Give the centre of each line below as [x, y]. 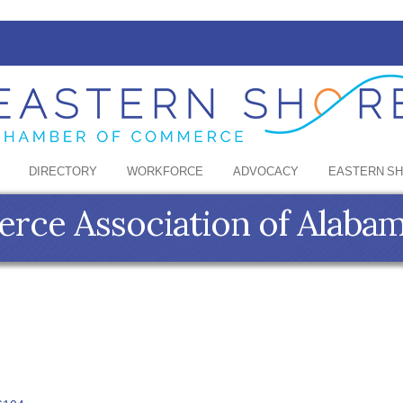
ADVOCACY [266, 172]
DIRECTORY [63, 172]
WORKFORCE [165, 172]
